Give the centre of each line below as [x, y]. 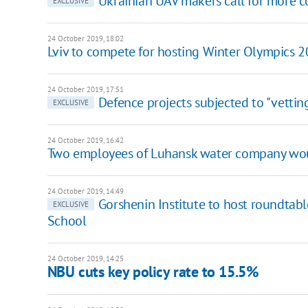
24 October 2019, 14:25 [85, 258]
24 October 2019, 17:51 [85, 89]
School [67, 220]
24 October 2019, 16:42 [85, 140]
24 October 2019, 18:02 [85, 38]
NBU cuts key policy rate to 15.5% [153, 271]
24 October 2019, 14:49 [85, 191]
